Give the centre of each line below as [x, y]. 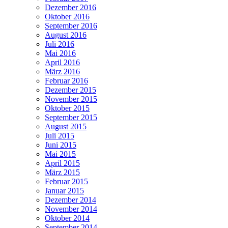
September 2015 [71, 118]
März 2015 [62, 173]
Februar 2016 [66, 81]
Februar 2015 [66, 182]
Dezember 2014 [70, 200]
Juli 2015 [60, 136]
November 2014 [71, 209]
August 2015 [66, 127]
